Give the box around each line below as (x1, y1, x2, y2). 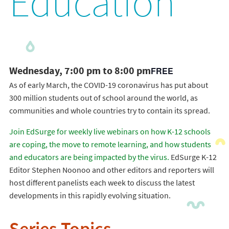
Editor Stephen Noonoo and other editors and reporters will (9, 165, 214, 175)
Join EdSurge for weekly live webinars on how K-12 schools (9, 126, 211, 136)
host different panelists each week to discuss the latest (9, 177, 195, 188)
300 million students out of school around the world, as (9, 93, 198, 103)
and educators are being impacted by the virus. (9, 152, 169, 162)
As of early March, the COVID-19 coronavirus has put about (9, 80, 208, 90)
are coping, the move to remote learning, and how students (9, 139, 211, 149)
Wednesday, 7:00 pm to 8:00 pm (9, 64, 151, 78)
